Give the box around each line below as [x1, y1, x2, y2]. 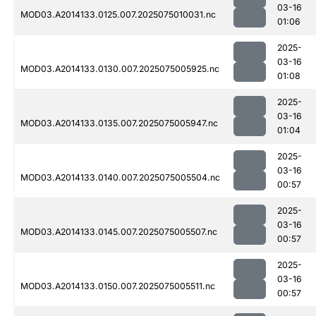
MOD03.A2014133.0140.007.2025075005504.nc [20, 172, 220, 183]
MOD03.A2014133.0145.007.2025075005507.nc [20, 226, 217, 238]
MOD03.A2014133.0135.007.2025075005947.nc [20, 118, 218, 129]
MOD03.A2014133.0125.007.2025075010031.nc [20, 9, 216, 20]
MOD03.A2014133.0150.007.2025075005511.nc [20, 281, 215, 292]
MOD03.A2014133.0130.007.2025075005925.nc [20, 63, 219, 75]
